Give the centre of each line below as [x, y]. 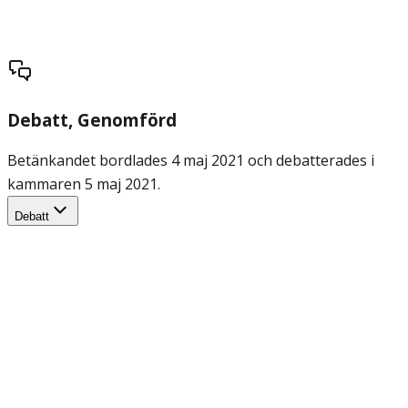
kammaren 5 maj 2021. [84, 184]
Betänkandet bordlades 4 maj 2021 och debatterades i [191, 160]
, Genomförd [122, 119]
